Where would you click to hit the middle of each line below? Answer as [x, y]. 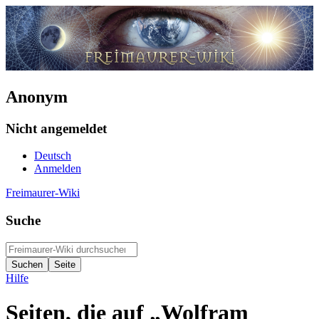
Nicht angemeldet [56, 128]
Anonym [37, 96]
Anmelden [58, 169]
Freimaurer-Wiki [43, 193]
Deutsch [53, 156]
